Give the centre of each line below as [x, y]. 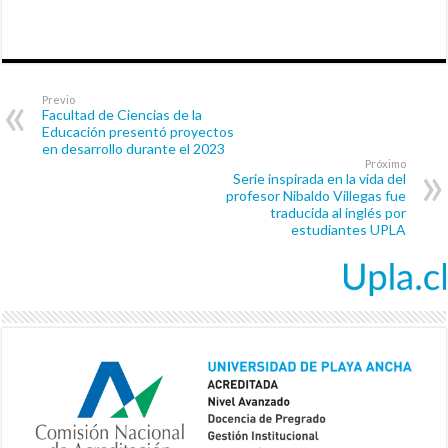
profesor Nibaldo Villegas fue [315, 195]
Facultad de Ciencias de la [122, 114]
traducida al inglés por [337, 212]
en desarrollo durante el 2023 [134, 148]
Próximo [385, 163]
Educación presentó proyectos [138, 131]
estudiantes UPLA [348, 229]
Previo [59, 99]
